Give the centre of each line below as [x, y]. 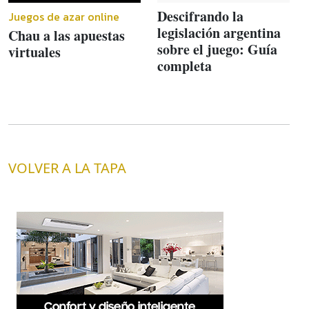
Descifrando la [200, 16]
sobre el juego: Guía [217, 49]
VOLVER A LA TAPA [67, 168]
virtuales [34, 52]
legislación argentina [219, 32]
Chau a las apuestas [67, 35]
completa [185, 66]
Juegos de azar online [64, 16]
